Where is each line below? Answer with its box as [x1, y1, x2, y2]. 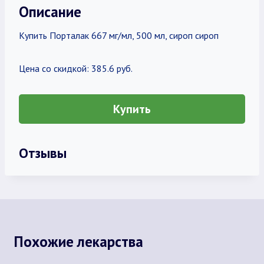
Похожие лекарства [14, 232, 143, 251]
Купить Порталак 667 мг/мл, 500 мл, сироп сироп [19, 29, 219, 41]
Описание [19, 2, 81, 21]
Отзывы [19, 144, 67, 161]
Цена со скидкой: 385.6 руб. [19, 62, 133, 74]
